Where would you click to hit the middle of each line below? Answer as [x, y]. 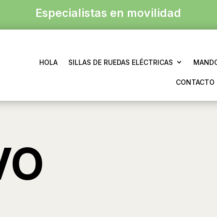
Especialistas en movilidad [108, 13]
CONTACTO [195, 82]
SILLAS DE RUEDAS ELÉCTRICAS [120, 62]
